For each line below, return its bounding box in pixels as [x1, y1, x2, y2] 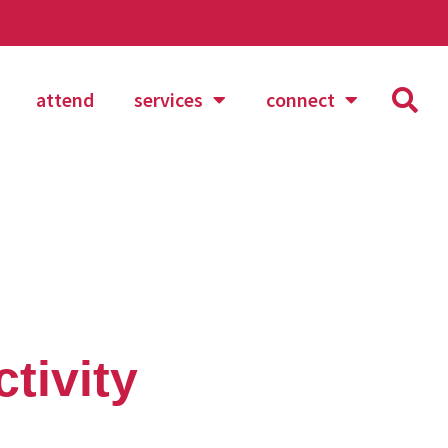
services [133, 86, 203, 112]
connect [265, 86, 335, 112]
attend [35, 86, 94, 112]
